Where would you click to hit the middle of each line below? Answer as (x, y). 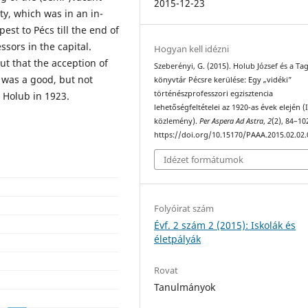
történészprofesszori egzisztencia (214, 94)
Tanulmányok (185, 287)
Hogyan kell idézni (192, 49)
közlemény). (177, 121)
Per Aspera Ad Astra (232, 121)
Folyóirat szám (184, 208)
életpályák (178, 239)
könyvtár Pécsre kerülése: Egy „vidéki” (223, 80)
